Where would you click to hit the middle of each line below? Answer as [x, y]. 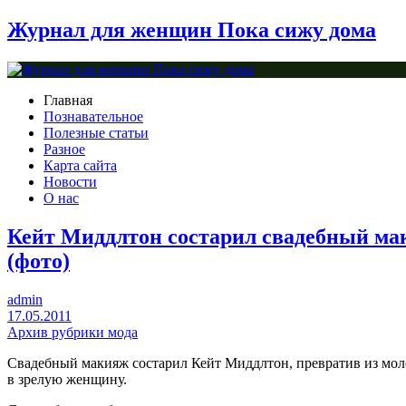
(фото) [39, 261]
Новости [70, 182]
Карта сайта [80, 166]
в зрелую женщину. [67, 379]
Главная [68, 101]
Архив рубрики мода [72, 332]
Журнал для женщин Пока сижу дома [192, 29]
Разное [64, 150]
